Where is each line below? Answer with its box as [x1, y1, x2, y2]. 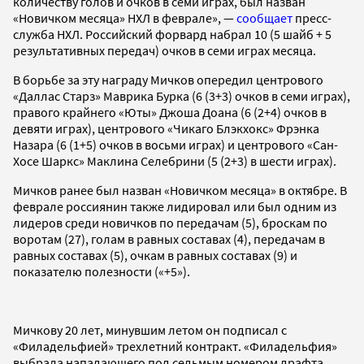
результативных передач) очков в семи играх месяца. [13, 41, 318, 58]
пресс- [292, 9, 331, 26]
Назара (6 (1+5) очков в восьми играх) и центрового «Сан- [13, 136, 338, 153]
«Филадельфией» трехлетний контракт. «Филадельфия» [13, 337, 337, 354]
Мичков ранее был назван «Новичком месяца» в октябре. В [13, 181, 347, 198]
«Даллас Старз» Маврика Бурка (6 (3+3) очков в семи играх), [13, 87, 350, 104]
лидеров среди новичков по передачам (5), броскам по [13, 214, 327, 231]
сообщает [236, 9, 292, 26]
